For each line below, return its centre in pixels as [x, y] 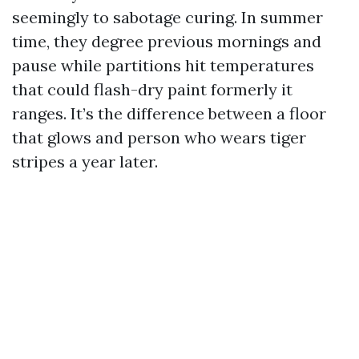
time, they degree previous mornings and [167, 41]
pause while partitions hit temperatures [163, 65]
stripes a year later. [85, 161]
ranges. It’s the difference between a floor [169, 113]
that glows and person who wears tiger [159, 137]
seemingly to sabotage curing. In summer [167, 17]
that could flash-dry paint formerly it [152, 89]
